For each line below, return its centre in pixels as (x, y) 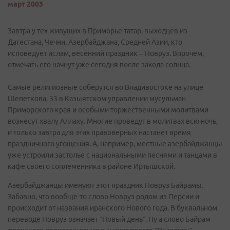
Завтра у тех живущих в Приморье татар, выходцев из (98, 31)
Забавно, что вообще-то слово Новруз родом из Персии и (103, 197)
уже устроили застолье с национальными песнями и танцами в (112, 155)
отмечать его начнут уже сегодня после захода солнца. (99, 65)
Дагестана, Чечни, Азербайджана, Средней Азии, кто (95, 42)
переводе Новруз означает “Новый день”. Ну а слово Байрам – (112, 219)
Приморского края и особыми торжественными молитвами (108, 110)
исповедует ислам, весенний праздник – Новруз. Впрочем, (106, 53)
